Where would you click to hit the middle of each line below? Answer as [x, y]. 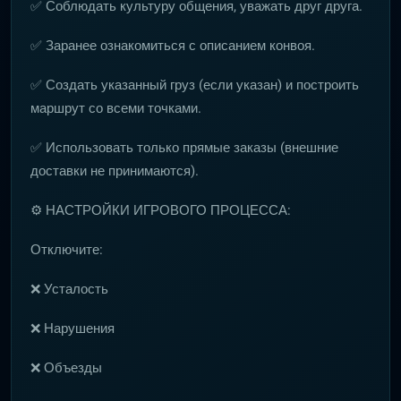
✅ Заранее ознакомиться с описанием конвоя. [173, 46]
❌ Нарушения [73, 328]
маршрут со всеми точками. [116, 108]
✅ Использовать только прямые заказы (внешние [184, 148]
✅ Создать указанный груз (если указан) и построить [195, 85]
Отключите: [67, 250]
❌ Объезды [66, 368]
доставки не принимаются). [115, 171]
